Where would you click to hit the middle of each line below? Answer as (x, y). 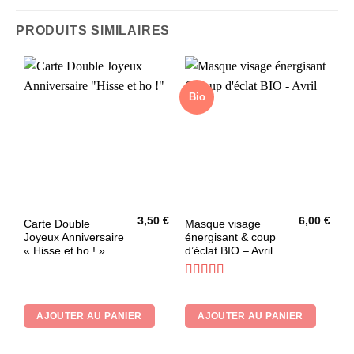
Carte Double (56, 224)
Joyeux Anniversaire (73, 238)
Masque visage (222, 224)
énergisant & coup (230, 238)
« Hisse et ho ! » (64, 251)
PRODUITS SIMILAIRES (93, 31)
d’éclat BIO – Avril (228, 251)
